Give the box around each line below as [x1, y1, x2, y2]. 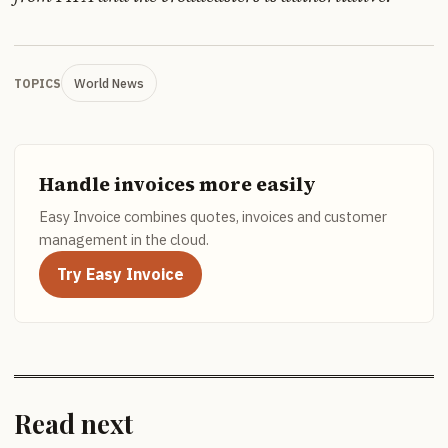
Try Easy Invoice [57, 264, 184, 285]
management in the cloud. [39, 230, 209, 250]
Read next [14, 406, 133, 442]
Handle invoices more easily [39, 171, 316, 198]
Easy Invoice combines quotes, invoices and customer [39, 207, 387, 227]
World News [74, 75, 144, 92]
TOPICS [14, 75, 61, 91]
